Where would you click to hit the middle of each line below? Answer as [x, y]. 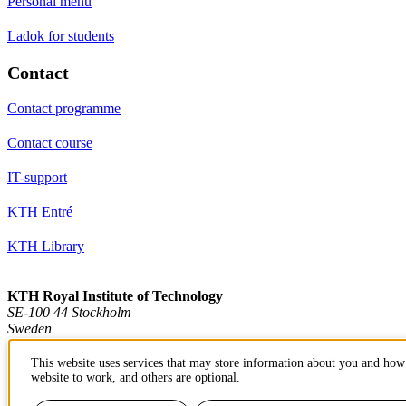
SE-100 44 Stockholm [69, 312]
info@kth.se [41, 361]
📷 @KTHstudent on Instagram [98, 392]
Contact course [50, 142]
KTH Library [46, 246]
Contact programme [64, 108]
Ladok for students [61, 35]
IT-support [37, 177]
